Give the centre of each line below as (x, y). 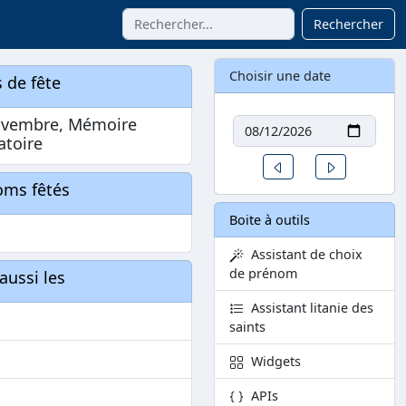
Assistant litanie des (309, 308)
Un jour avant (321, 166)
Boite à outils (270, 220)
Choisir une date (280, 76)
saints (247, 327)
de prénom (263, 274)
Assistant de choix (303, 255)
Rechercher (348, 24)
